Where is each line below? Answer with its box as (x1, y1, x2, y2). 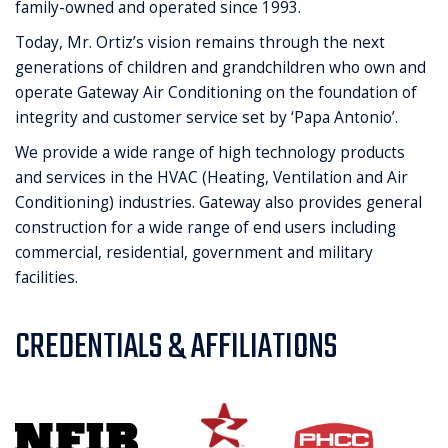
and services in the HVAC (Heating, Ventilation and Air (15, 167, 408, 188)
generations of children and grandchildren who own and (15, 57, 426, 78)
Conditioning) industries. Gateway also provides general (15, 192, 422, 213)
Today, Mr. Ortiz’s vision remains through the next (15, 32, 385, 53)
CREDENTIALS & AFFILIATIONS (15, 320, 337, 375)
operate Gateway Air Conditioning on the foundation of (15, 82, 417, 103)
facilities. (15, 267, 78, 288)
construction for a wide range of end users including (15, 217, 396, 238)
